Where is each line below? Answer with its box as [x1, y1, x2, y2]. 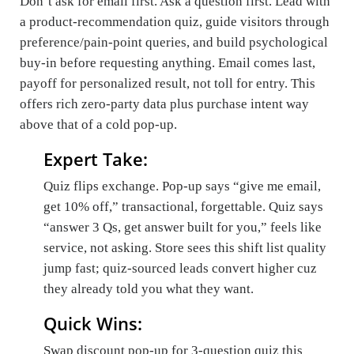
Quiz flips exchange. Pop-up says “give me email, [43, 179, 321, 194]
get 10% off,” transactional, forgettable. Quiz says [43, 199, 323, 215]
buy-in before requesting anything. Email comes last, [20, 55, 315, 71]
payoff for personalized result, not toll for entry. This [20, 76, 315, 92]
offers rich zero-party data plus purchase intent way [20, 96, 309, 112]
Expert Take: [43, 147, 148, 171]
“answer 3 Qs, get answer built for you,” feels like [43, 220, 322, 235]
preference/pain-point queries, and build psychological [20, 35, 328, 51]
